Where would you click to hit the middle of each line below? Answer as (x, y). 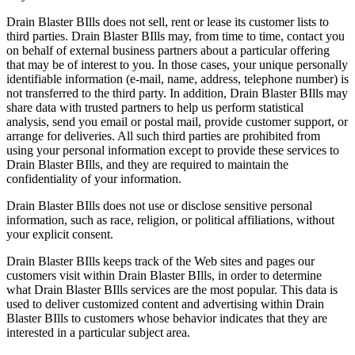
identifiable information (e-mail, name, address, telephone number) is (177, 79)
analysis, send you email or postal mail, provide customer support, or (177, 122)
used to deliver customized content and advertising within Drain (165, 304)
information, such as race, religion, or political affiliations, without (170, 220)
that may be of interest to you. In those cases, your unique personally (177, 65)
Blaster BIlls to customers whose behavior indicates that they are (167, 319)
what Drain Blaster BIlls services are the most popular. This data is (172, 290)
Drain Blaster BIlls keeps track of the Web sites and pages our (160, 261)
